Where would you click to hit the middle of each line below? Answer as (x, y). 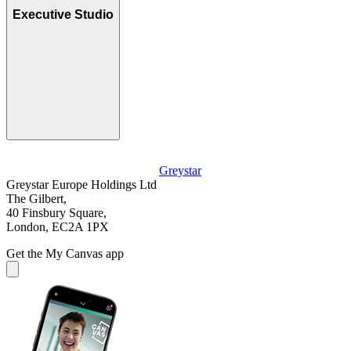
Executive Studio (63, 15)
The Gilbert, (36, 198)
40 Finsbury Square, (56, 212)
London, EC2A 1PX (58, 226)
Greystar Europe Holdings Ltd (81, 184)
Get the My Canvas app (65, 253)
